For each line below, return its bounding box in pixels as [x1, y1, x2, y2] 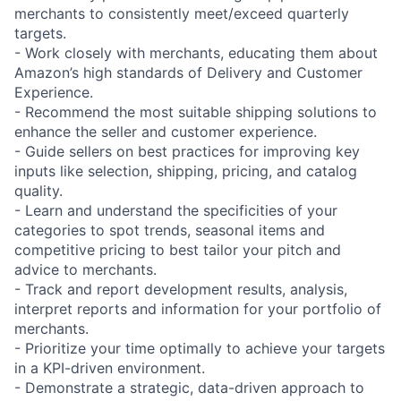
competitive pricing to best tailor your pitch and [14, 241, 341, 260]
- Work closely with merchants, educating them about [14, 44, 378, 63]
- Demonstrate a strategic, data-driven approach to [14, 379, 364, 397]
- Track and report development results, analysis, [14, 280, 347, 299]
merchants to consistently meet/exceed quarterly [14, 4, 349, 23]
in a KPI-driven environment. [14, 359, 205, 378]
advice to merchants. [14, 260, 157, 279]
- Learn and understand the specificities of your [14, 201, 337, 220]
